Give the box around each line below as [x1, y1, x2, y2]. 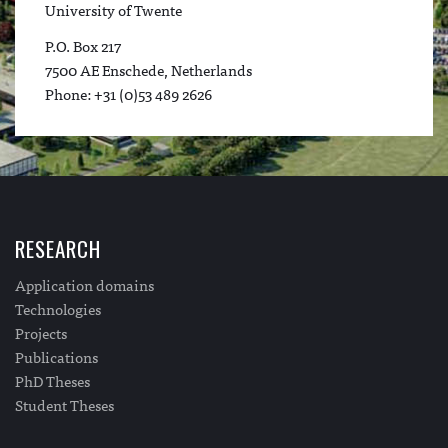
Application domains [15, 271, 154, 297]
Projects [15, 319, 67, 345]
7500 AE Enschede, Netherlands [45, 56, 258, 82]
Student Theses [15, 391, 114, 417]
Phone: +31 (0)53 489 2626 [45, 80, 212, 106]
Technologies [15, 295, 101, 321]
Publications [15, 343, 98, 369]
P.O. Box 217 [45, 32, 121, 58]
